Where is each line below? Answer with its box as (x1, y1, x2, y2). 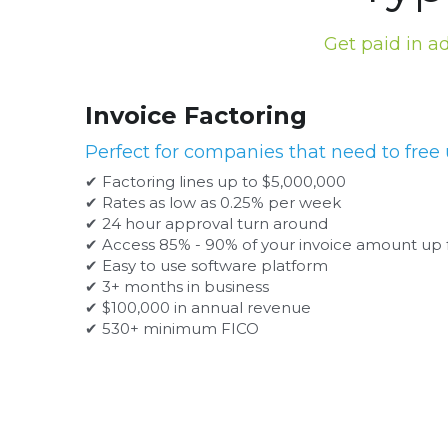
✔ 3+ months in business (84, 277, 269, 297)
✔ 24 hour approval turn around (84, 214, 328, 234)
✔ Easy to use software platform (84, 256, 328, 276)
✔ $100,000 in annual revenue (84, 298, 311, 318)
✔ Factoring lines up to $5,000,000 (84, 172, 346, 192)
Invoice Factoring (84, 101, 307, 131)
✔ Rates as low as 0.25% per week (84, 193, 341, 213)
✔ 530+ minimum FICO (84, 319, 259, 339)
